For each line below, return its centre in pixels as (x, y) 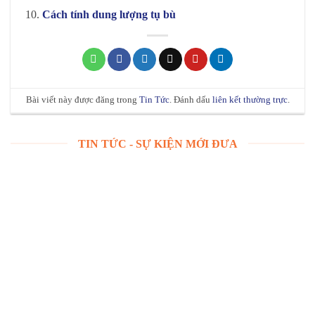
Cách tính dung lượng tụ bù (109, 14)
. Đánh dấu (191, 100)
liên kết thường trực (250, 100)
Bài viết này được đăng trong (82, 100)
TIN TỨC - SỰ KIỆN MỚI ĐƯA (157, 143)
